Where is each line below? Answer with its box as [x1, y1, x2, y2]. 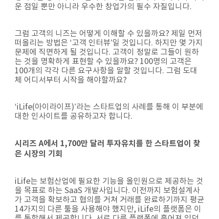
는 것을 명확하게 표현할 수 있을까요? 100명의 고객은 [15, 57, 192, 66]
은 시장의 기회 [15, 149, 63, 159]
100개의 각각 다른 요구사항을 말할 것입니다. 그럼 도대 [15, 66, 197, 75]
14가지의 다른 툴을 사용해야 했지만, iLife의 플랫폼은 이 [15, 205, 201, 214]
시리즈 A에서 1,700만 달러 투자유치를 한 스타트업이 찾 [15, 139, 200, 149]
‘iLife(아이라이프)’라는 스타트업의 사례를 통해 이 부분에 [15, 103, 203, 111]
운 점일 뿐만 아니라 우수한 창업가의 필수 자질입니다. [15, 2, 192, 11]
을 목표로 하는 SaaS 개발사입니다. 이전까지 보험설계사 [15, 186, 200, 195]
